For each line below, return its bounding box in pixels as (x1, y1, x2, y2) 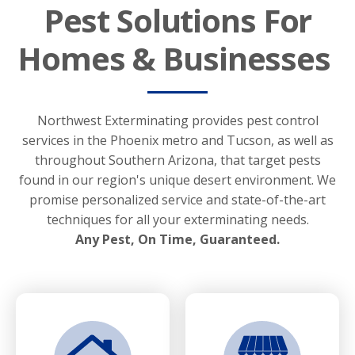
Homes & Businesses (17, 36, 338, 81)
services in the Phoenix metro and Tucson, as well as (21, 131, 334, 149)
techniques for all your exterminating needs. (46, 210, 309, 228)
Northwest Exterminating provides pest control (36, 111, 319, 129)
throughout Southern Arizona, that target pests (34, 151, 321, 169)
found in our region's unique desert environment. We (19, 170, 336, 189)
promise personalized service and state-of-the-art (29, 190, 326, 208)
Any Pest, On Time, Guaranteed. (75, 230, 280, 248)
